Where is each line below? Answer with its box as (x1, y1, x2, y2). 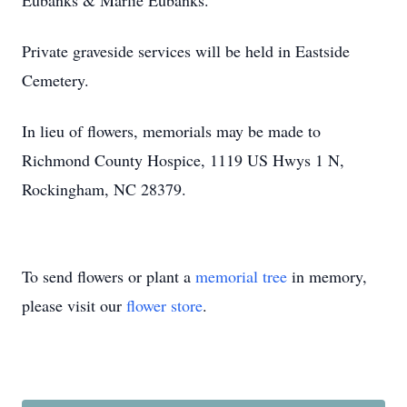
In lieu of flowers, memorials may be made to (22, 120, 321, 142)
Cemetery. (22, 69, 89, 91)
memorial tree (195, 265, 287, 287)
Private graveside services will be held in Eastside (22, 40, 350, 62)
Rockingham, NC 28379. (22, 178, 208, 200)
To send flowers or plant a (22, 265, 195, 287)
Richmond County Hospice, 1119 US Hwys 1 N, (22, 149, 344, 171)
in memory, (287, 265, 367, 287)
